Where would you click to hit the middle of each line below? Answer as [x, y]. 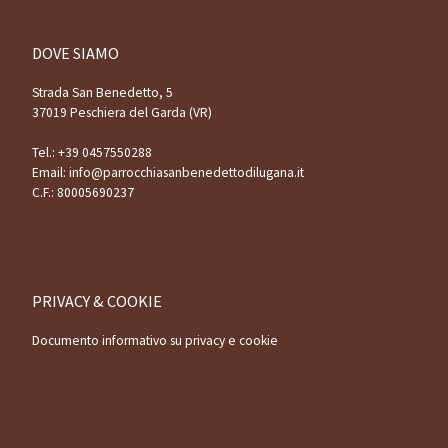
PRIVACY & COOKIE [96, 300]
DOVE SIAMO [75, 52]
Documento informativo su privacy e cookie [154, 341]
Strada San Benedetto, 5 [102, 93]
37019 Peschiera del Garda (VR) [121, 113]
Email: [50, 173]
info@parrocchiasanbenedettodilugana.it [186, 173]
